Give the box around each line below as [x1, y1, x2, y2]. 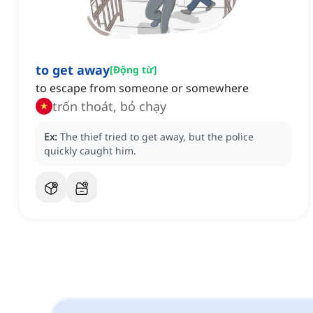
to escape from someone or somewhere [36, 80, 249, 96]
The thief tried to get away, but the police [60, 130, 254, 144]
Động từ [113, 63, 154, 77]
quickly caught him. [44, 144, 136, 158]
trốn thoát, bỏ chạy [52, 98, 166, 115]
